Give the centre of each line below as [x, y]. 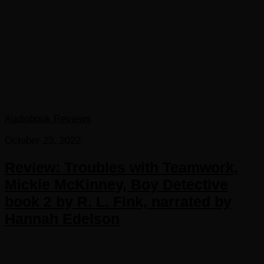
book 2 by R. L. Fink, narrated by [118, 202]
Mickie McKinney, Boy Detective [116, 185]
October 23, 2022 [43, 141]
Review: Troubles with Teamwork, [121, 168]
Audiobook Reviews [48, 119]
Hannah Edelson [62, 219]
